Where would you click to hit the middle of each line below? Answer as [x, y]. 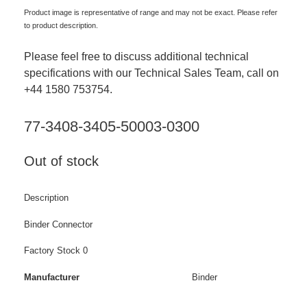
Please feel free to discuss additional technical [136, 57]
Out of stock [61, 161]
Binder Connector [58, 224]
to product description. [61, 26]
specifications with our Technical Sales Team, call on [151, 73]
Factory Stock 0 [56, 251]
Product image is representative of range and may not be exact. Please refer [151, 13]
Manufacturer [52, 277]
